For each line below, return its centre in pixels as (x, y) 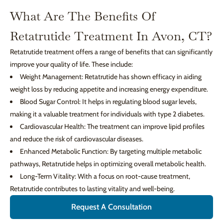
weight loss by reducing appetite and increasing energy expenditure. (109, 89)
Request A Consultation (111, 207)
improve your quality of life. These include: (71, 64)
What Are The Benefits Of (83, 16)
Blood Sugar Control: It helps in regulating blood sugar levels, (108, 102)
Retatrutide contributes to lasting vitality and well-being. (92, 189)
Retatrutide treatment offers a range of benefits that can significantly (111, 52)
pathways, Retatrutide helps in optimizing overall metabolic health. (108, 164)
